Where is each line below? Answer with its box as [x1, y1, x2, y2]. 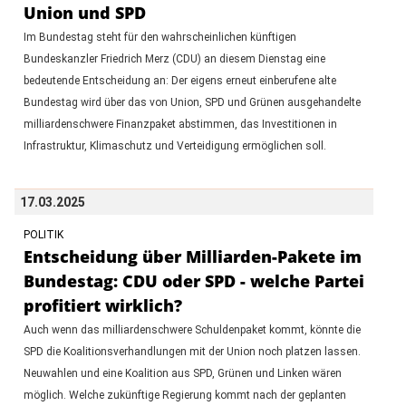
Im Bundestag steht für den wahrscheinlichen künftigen [23, 30, 296, 43]
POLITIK [23, 227, 63, 241]
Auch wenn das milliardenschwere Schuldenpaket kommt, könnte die [23, 323, 361, 336]
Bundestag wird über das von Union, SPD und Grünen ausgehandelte [23, 95, 361, 109]
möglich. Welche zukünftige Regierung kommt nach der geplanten [23, 388, 346, 401]
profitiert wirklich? [23, 294, 182, 316]
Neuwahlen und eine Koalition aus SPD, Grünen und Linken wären [23, 366, 342, 380]
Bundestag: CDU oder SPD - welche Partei [23, 269, 364, 292]
